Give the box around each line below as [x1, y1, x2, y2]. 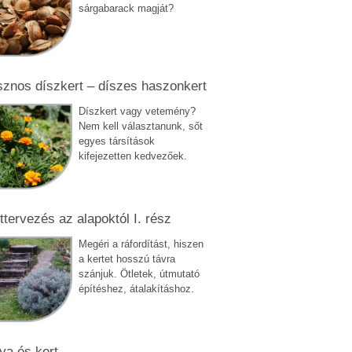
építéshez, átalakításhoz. [78, 282, 194, 295]
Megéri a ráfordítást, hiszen [78, 237, 203, 250]
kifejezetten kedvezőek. [78, 149, 187, 162]
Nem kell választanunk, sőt [78, 119, 203, 132]
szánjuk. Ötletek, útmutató [78, 267, 200, 280]
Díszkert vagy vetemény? [78, 104, 196, 117]
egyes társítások [78, 134, 155, 147]
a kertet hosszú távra [78, 252, 175, 265]
